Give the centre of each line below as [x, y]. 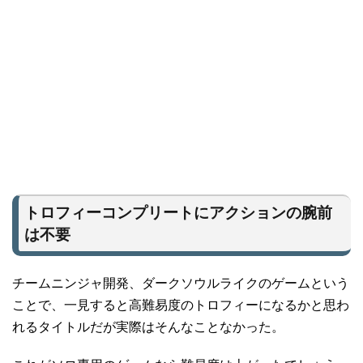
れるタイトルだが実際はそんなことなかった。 [148, 327]
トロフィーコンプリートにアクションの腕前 [178, 213]
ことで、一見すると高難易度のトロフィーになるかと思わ [181, 305]
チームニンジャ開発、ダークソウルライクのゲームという [181, 284]
